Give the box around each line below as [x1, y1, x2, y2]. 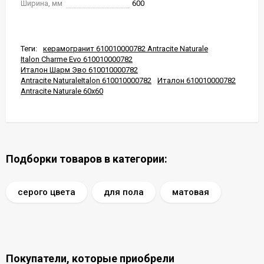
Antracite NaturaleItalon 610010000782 [21, 76, 151, 85]
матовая [172, 187, 209, 197]
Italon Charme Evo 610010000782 [21, 55, 133, 64]
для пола [104, 187, 144, 197]
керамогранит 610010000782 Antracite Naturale [43, 44, 208, 53]
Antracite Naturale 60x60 [21, 87, 103, 95]
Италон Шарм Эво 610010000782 [21, 65, 138, 74]
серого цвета [18, 187, 75, 197]
